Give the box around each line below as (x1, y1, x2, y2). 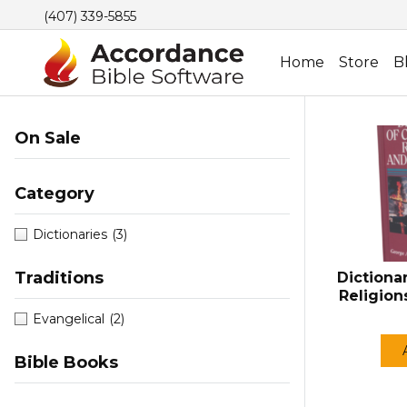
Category (15, 184, 94, 204)
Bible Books (15, 352, 118, 373)
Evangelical (33, 311, 104, 328)
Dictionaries (33, 226, 107, 243)
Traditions (15, 268, 104, 289)
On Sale (15, 128, 81, 149)
